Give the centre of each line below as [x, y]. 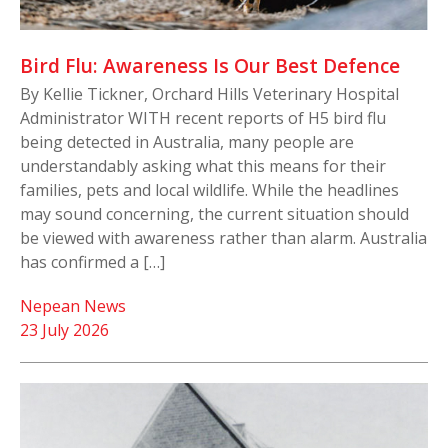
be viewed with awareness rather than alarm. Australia [223, 238]
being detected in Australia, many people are [187, 142]
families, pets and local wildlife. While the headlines [209, 190]
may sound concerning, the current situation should [214, 214]
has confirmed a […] [92, 262]
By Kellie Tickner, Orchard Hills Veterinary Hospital [209, 94]
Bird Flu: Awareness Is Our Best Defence [210, 66]
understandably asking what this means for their [203, 166]
